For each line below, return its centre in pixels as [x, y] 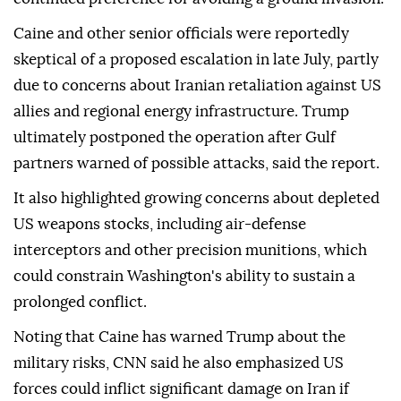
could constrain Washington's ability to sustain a [184, 277]
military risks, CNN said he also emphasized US [179, 363]
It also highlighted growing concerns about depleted [196, 199]
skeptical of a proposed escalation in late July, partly [196, 60]
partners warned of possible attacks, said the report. [196, 164]
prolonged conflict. [80, 303]
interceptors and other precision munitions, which [190, 251]
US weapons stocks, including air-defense [160, 225]
